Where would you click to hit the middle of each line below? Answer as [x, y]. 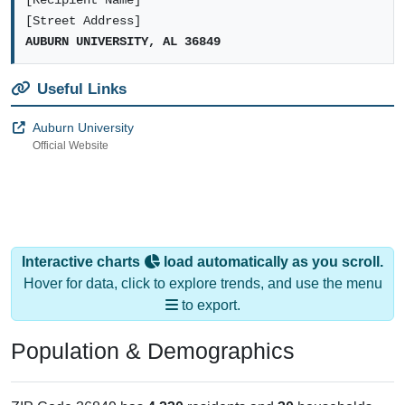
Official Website [71, 146]
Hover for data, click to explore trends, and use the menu [202, 283]
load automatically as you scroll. [272, 261]
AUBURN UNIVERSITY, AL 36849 [123, 42]
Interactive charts [83, 261]
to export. [209, 305]
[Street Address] [83, 21]
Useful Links [82, 89]
